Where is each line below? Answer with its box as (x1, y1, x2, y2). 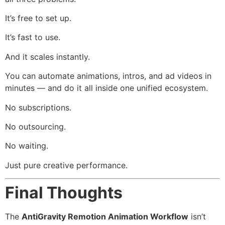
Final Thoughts (5, 183, 123, 203)
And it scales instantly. (5, 51, 90, 62)
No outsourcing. (5, 121, 66, 132)
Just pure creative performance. (5, 160, 128, 170)
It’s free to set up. (5, 13, 71, 23)
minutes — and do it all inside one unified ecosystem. (5, 83, 208, 93)
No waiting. (5, 141, 48, 151)
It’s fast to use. (5, 32, 60, 43)
